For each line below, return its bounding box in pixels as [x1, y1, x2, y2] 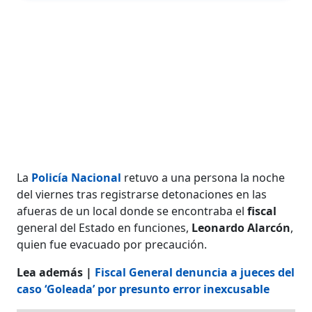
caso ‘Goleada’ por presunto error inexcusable [17, 281, 270, 297]
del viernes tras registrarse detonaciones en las [17, 186, 267, 202]
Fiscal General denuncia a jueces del [95, 264, 295, 280]
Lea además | [17, 264, 95, 280]
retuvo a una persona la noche [121, 169, 286, 185]
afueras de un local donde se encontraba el [17, 203, 248, 219]
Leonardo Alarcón [192, 219, 291, 235]
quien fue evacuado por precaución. [17, 236, 208, 252]
